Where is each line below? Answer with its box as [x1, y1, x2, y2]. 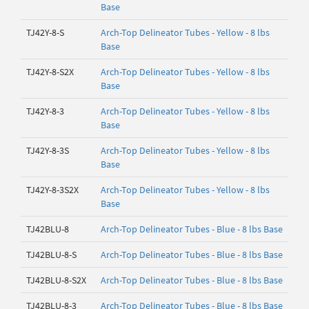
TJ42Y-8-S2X [26, 66, 74, 78]
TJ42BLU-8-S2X [26, 274, 86, 286]
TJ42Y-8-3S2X [26, 183, 79, 196]
